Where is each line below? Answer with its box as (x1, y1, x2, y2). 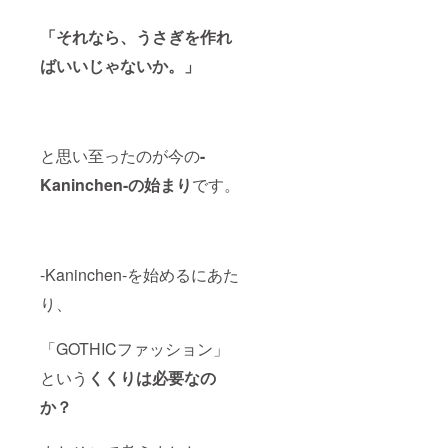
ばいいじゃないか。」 (40, 53, 200, 77)
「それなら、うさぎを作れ (40, 24, 232, 48)
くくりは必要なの (88, 365, 216, 389)
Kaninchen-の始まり (40, 172, 192, 196)
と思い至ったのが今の (40, 143, 200, 167)
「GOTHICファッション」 (40, 336, 229, 360)
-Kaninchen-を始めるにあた (40, 262, 239, 286)
